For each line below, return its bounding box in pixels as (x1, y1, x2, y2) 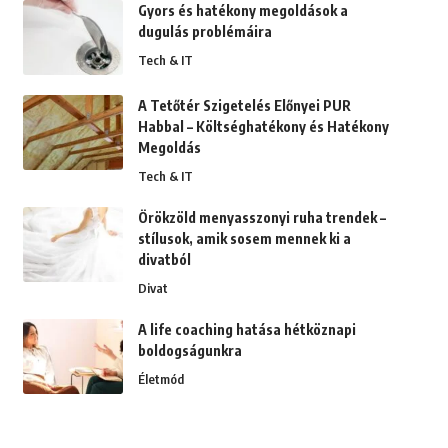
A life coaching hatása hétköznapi (137, 321, 356, 339)
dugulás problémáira (137, 23, 272, 41)
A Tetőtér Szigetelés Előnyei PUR (137, 97, 351, 115)
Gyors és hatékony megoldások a (137, 2, 348, 20)
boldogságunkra (137, 342, 242, 360)
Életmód (137, 371, 184, 388)
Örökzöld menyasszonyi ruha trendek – (137, 209, 386, 227)
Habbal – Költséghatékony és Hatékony (137, 118, 389, 136)
